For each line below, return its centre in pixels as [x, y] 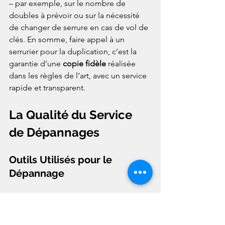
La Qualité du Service [72, 115]
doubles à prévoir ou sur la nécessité [75, 16]
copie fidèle [84, 64]
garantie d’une [36, 64]
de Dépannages [54, 133]
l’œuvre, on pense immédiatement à [75, 210]
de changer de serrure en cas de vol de [80, 28]
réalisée [122, 64]
